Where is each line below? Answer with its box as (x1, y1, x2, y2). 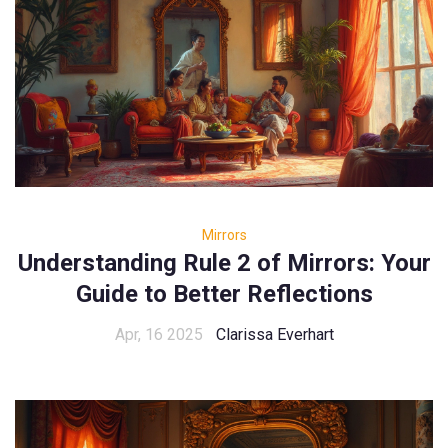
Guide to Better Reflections (75, 279, 373, 308)
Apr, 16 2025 (114, 324, 203, 344)
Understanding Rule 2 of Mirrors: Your (17, 248, 431, 277)
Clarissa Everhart (215, 324, 334, 344)
